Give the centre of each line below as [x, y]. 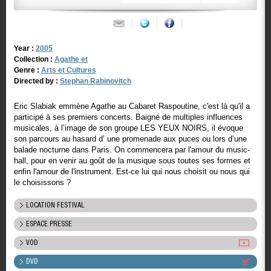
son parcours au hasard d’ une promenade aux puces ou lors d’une [130, 139]
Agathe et [71, 59]
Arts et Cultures [68, 70]
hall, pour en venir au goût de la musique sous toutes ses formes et [132, 161]
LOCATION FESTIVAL [55, 205]
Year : [24, 48]
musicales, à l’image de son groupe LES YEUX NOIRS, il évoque [128, 128]
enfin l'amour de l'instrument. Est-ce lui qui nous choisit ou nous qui [132, 171]
